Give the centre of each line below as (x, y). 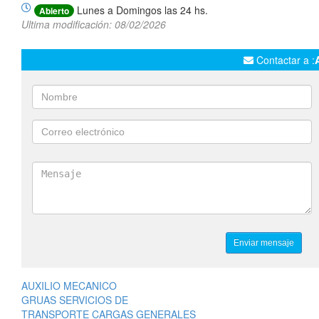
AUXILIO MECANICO (69, 286)
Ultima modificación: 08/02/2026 (94, 25)
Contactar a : (284, 60)
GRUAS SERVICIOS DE (75, 300)
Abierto (54, 11)
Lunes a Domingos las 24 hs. (141, 10)
